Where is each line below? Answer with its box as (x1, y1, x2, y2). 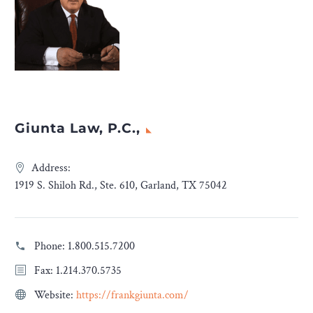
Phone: (34, 239, 68, 254)
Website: (34, 288, 76, 303)
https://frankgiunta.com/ (76, 288, 189, 303)
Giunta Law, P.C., (15, 120, 141, 137)
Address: (31, 161, 71, 176)
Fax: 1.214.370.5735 (34, 263, 122, 279)
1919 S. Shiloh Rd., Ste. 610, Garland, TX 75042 (15, 178, 227, 194)
